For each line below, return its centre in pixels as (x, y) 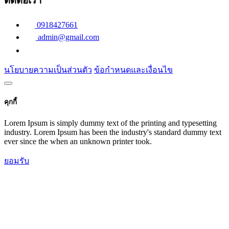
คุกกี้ (10, 102)
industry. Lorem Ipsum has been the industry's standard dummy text (113, 132)
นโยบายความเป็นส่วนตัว (48, 70)
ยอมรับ (17, 161)
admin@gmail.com (68, 37)
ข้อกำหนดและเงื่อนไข (133, 70)
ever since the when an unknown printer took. (78, 142)
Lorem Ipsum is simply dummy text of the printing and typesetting (110, 123)
